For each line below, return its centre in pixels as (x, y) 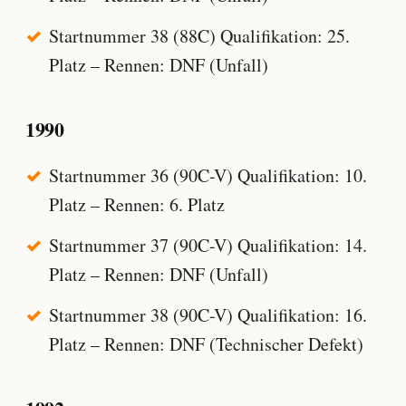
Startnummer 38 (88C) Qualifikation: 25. (199, 36)
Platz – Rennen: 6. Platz (136, 205)
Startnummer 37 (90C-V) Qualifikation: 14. (208, 246)
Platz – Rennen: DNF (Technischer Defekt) (206, 343)
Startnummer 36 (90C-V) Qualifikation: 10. (208, 176)
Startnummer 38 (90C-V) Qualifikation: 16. (208, 314)
